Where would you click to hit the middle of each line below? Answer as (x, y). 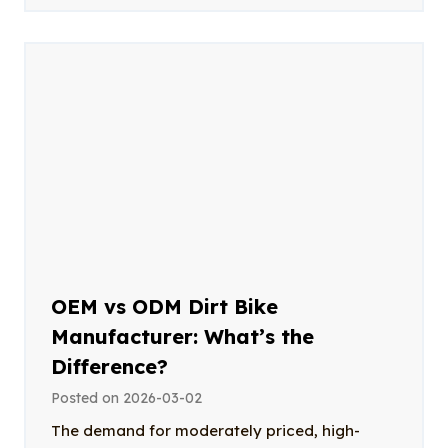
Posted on (87, 397)
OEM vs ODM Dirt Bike (164, 306)
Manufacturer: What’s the (182, 336)
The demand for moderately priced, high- (205, 430)
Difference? (109, 366)
